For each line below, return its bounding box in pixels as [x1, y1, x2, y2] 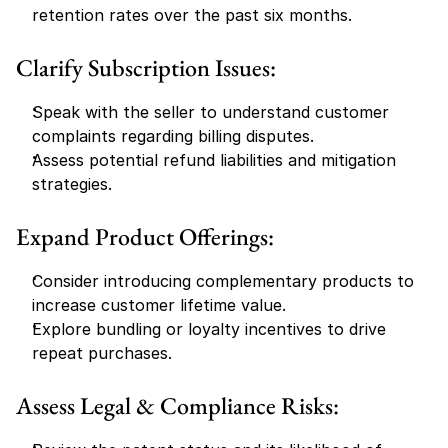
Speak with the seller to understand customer [32, 102, 389, 122]
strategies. [32, 174, 112, 194]
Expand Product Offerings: [16, 221, 274, 252]
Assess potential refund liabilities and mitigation [32, 150, 396, 170]
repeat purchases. [32, 343, 172, 363]
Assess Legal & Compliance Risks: [16, 390, 339, 421]
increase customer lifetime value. [32, 295, 286, 315]
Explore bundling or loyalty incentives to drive [32, 319, 386, 339]
